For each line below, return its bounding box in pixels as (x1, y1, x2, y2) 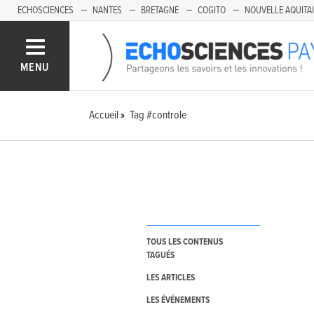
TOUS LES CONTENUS (146, 236, 223, 249)
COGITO (198, 4, 226, 17)
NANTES (93, 4, 122, 17)
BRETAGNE (141, 4, 179, 17)
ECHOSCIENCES (18, 4, 74, 17)
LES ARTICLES (146, 272, 195, 285)
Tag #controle (130, 108, 187, 123)
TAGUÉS (146, 250, 175, 262)
